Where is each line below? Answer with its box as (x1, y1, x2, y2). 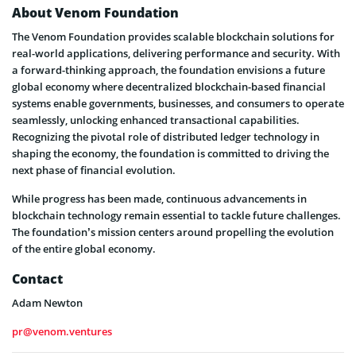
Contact (12, 270, 63, 288)
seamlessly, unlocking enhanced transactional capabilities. (12, 113, 300, 128)
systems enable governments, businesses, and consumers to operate (12, 96, 344, 111)
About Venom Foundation (12, 4, 179, 22)
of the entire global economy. (12, 242, 156, 257)
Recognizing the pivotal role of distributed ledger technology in (12, 130, 319, 145)
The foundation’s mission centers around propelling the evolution (12, 225, 334, 240)
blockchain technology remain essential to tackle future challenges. (12, 208, 341, 223)
